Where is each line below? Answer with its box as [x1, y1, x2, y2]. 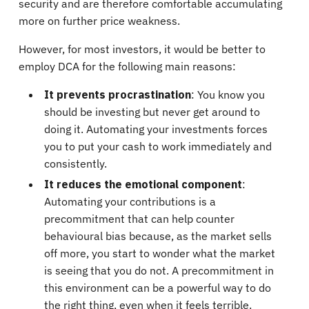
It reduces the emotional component [44, 177, 242, 192]
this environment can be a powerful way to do [44, 281, 271, 295]
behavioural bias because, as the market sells [44, 229, 272, 243]
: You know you [191, 87, 265, 101]
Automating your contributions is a [44, 195, 216, 209]
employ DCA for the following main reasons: [19, 59, 236, 73]
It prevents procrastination [44, 87, 191, 101]
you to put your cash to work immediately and [44, 139, 272, 153]
